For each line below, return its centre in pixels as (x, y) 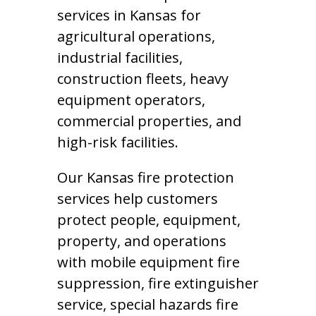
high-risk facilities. (117, 142)
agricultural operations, (136, 36)
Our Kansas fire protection (145, 177)
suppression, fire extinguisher (158, 283)
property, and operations (141, 241)
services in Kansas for (129, 15)
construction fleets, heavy (142, 79)
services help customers (137, 199)
